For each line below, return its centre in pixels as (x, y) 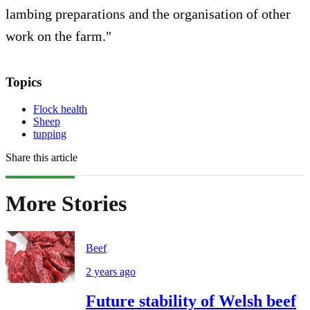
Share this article (42, 158)
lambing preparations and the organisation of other (148, 14)
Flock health (60, 109)
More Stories (66, 203)
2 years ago (111, 271)
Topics (24, 82)
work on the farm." (58, 36)
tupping (50, 134)
